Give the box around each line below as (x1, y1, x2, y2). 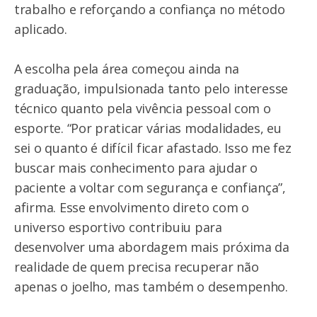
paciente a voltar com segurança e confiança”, (14, 179, 286, 197)
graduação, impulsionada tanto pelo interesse (14, 80, 289, 98)
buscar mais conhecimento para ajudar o (14, 159, 258, 177)
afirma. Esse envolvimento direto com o (14, 199, 249, 217)
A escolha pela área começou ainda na (14, 60, 239, 78)
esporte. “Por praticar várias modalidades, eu (14, 120, 282, 137)
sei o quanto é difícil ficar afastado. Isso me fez (14, 139, 292, 157)
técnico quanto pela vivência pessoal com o (14, 100, 271, 117)
